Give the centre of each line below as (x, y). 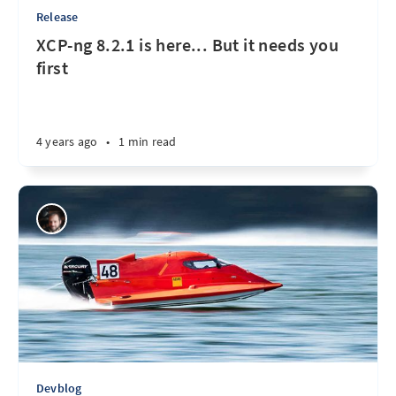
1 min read (148, 141)
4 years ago (67, 141)
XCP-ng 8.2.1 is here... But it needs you (187, 45)
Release (57, 17)
